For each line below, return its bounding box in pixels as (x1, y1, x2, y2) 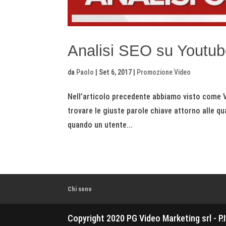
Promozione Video (137, 68, 191, 76)
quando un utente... (68, 120, 133, 130)
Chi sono (68, 185, 92, 193)
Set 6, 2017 (99, 68, 132, 76)
